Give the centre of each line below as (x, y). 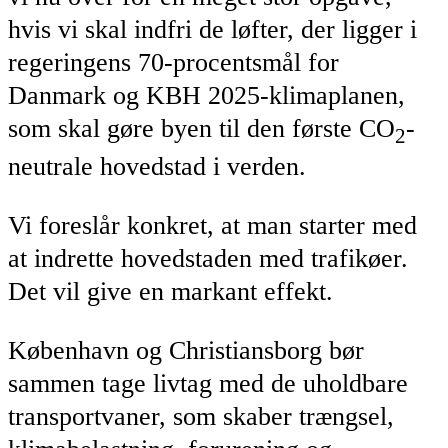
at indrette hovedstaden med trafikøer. (208, 258)
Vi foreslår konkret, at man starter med (212, 225)
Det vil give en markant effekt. (170, 291)
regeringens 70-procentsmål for (173, 63)
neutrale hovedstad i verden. (157, 167)
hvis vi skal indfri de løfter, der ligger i (212, 30)
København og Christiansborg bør (186, 350)
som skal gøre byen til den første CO (201, 129)
